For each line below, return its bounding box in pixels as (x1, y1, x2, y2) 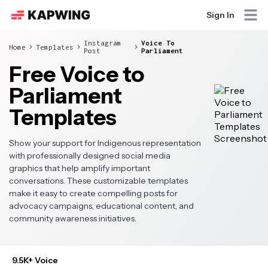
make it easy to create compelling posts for (9, 188, 178, 199)
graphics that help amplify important (9, 163, 150, 173)
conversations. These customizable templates (9, 175, 188, 186)
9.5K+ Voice (12, 255, 58, 266)
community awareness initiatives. (9, 213, 136, 224)
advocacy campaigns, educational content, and (9, 200, 194, 211)
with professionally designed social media (9, 150, 170, 161)
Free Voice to (9, 61, 144, 87)
